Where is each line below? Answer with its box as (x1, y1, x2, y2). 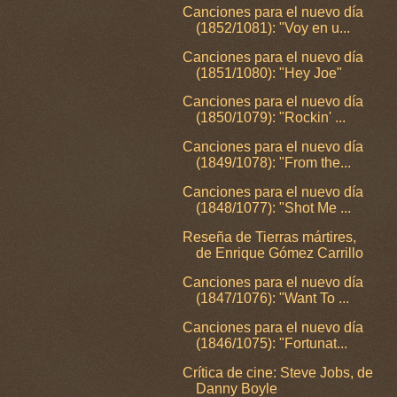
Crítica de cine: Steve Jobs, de (183, 364, 374, 380)
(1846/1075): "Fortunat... (196, 335, 348, 351)
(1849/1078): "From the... (196, 155, 352, 171)
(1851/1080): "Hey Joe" (196, 65, 343, 81)
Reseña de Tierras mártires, (183, 229, 357, 245)
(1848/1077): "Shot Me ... (196, 200, 352, 216)
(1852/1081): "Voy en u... (196, 19, 351, 35)
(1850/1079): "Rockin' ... (196, 110, 346, 126)
